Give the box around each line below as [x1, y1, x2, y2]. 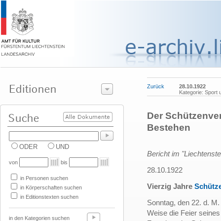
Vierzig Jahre [147, 182, 194, 191]
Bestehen [147, 122, 190, 133]
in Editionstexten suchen [19, 194, 78, 200]
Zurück [147, 83, 164, 89]
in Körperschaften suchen [19, 184, 82, 190]
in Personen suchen [19, 175, 68, 181]
